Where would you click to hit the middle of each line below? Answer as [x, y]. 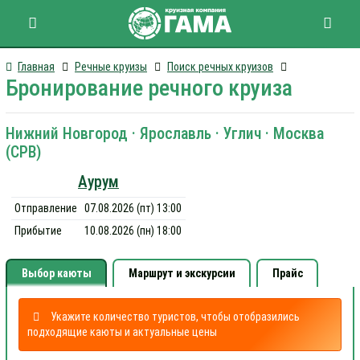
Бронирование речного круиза [149, 88]
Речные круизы [111, 67]
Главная [36, 67]
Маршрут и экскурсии [182, 273]
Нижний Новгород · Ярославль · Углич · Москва [165, 134]
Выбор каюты [56, 273]
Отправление [46, 208]
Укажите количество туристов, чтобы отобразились [175, 317]
